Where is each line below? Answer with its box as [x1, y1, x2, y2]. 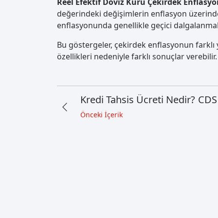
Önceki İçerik [80, 110, 123, 120]
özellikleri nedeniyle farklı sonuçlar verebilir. [57, 51, 217, 62]
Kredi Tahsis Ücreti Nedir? [80, 93, 195, 107]
